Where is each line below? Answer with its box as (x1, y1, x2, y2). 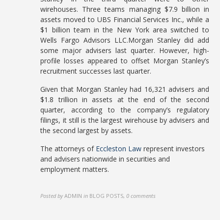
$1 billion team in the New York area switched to (40, 25, 209, 34)
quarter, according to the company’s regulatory (40, 105, 209, 114)
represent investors (141, 144, 205, 153)
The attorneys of (40, 144, 96, 153)
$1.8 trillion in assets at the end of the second (40, 95, 209, 104)
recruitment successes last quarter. (40, 66, 152, 76)
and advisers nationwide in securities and (40, 154, 170, 164)
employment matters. (40, 165, 110, 174)
